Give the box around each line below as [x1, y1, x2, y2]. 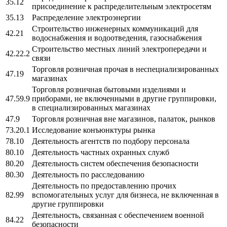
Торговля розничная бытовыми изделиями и [32, 85, 186, 94]
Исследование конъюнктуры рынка [32, 125, 155, 134]
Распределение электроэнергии [32, 13, 141, 22]
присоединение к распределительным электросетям [32, 2, 211, 11]
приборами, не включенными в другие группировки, [32, 94, 216, 103]
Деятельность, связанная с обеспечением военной [32, 210, 204, 219]
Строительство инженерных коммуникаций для [32, 24, 198, 33]
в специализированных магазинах [32, 103, 150, 112]
